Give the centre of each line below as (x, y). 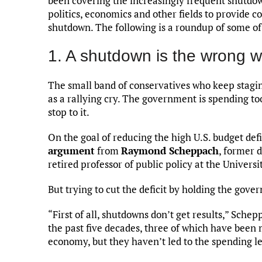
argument (71, 150)
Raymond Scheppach (170, 150)
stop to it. (69, 112)
